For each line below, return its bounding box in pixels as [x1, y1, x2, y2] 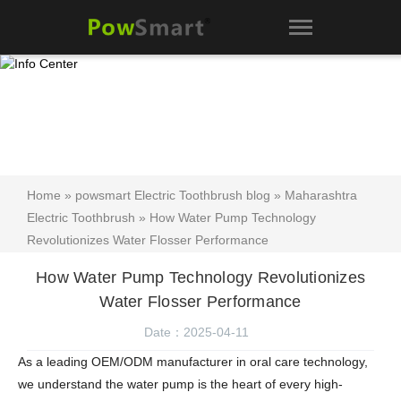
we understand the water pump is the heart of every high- [18, 377, 343, 392]
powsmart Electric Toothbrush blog [75, 188, 270, 203]
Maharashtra [285, 188, 357, 203]
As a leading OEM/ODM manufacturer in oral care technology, [18, 354, 368, 370]
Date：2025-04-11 [143, 325, 249, 340]
